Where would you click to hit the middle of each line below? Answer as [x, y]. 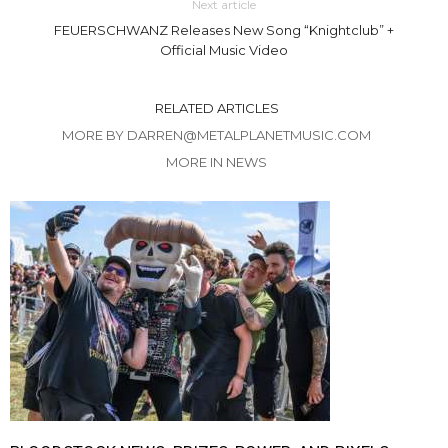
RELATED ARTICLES [216, 107]
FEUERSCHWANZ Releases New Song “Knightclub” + [223, 29]
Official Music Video [223, 49]
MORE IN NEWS [216, 161]
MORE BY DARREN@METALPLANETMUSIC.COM [216, 134]
